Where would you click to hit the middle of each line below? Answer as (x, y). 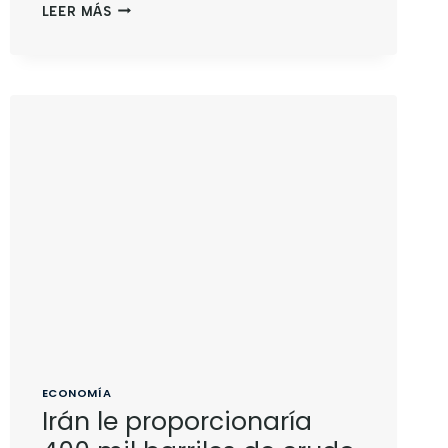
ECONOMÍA (76, 392)
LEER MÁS (76, 11)
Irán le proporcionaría (176, 422)
